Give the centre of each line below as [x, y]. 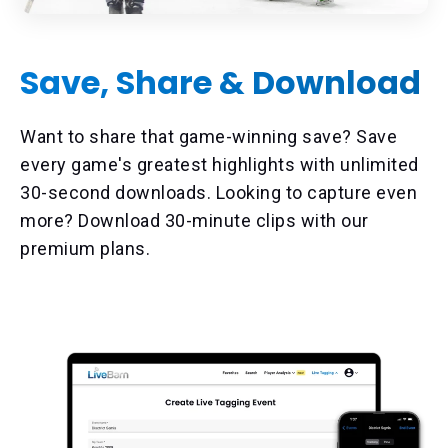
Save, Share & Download [220, 82]
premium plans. [85, 248]
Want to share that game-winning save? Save [208, 136]
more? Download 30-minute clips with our [194, 220]
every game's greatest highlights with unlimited [219, 164]
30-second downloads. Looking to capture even [218, 192]
